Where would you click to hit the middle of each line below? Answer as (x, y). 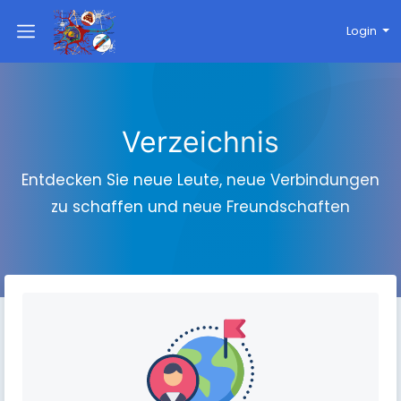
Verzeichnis (200, 142)
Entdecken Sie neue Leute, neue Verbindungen (200, 180)
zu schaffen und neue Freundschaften (200, 207)
